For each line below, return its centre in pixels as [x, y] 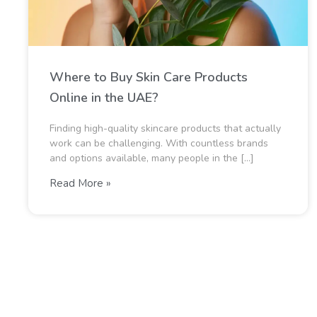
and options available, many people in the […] [152, 158]
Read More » [80, 183]
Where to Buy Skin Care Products [149, 77]
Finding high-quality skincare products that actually [165, 128]
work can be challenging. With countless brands [159, 143]
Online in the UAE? [104, 98]
